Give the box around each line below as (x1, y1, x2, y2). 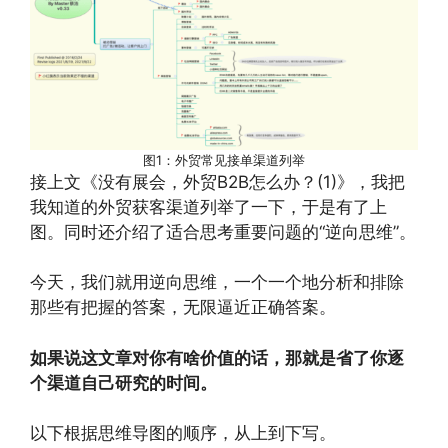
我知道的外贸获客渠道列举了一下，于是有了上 (30, 196, 387, 217)
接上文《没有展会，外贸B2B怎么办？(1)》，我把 (30, 171, 405, 192)
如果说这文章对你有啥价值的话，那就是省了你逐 (30, 347, 404, 368)
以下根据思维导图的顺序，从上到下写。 (30, 423, 336, 443)
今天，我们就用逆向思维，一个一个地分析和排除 (30, 272, 404, 292)
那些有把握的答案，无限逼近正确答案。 (30, 297, 336, 317)
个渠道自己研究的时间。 (30, 372, 217, 393)
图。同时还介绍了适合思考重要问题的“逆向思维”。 (30, 221, 416, 242)
